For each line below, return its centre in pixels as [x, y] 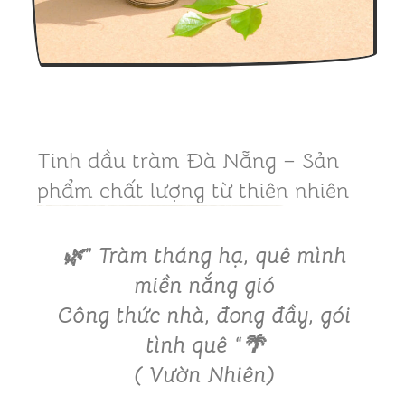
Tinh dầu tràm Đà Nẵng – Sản [188, 161]
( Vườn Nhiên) [205, 375]
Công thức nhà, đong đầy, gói [205, 315]
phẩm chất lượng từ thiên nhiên [193, 191]
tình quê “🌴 [205, 345]
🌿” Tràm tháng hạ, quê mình [205, 255]
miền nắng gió [205, 285]
